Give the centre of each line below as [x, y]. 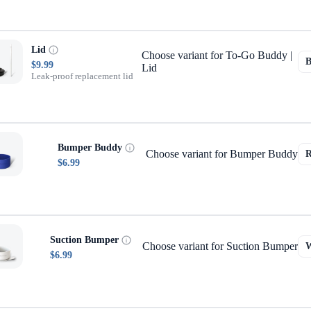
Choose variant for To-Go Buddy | [217, 55]
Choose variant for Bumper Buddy [222, 154]
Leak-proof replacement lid [82, 76]
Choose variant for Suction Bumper [220, 246]
